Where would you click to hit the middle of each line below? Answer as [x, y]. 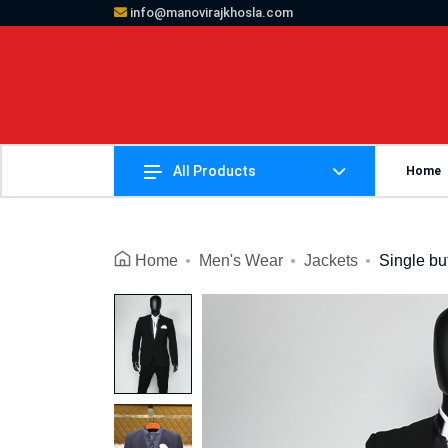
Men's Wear [241, 260]
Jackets [331, 260]
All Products [214, 171]
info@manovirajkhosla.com [210, 12]
